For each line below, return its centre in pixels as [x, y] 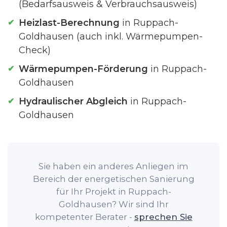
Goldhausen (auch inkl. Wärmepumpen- [111, 36]
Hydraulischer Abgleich [73, 101]
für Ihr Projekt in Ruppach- [113, 192]
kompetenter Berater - [84, 217]
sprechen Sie [163, 217]
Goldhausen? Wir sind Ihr [113, 204]
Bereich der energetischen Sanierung [113, 179]
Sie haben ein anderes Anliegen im [113, 166]
